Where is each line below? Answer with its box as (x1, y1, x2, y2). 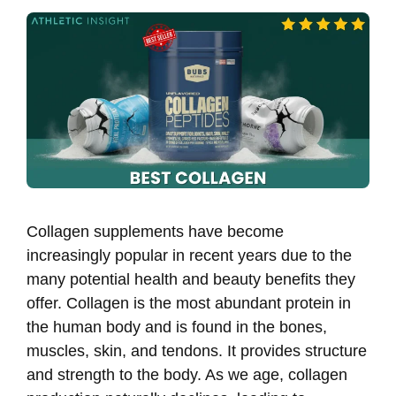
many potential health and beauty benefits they (27, 270, 355, 288)
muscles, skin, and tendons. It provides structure (27, 341, 367, 360)
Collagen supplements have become (27, 222, 284, 240)
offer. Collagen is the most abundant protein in (27, 293, 351, 312)
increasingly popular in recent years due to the (27, 246, 352, 264)
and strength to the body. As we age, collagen (27, 365, 347, 384)
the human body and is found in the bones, (27, 317, 327, 336)
